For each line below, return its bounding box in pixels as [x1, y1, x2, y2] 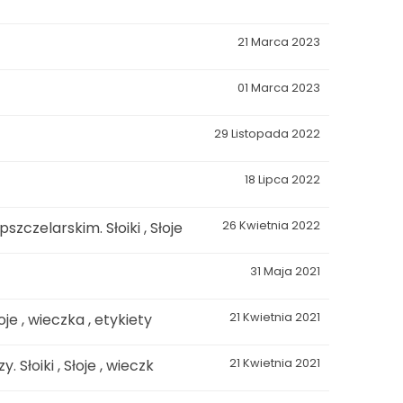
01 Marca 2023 [237, 79, 320, 95]
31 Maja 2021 [250, 263, 320, 279]
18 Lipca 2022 [245, 171, 320, 187]
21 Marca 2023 [237, 33, 320, 49]
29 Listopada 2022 [214, 125, 320, 141]
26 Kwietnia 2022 [222, 217, 320, 233]
